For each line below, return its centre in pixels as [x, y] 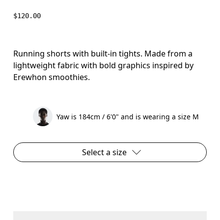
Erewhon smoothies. [52, 77]
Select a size [104, 152]
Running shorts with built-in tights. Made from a [103, 53]
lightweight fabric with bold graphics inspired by [104, 65]
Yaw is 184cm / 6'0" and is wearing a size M [128, 116]
